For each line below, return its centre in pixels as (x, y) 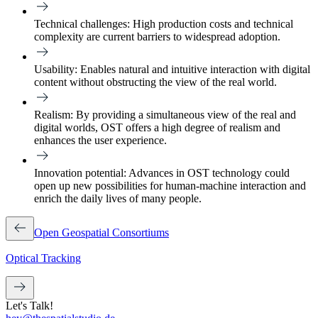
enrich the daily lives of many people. (118, 198)
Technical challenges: (82, 23)
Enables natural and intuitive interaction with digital (194, 69)
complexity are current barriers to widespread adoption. (157, 36)
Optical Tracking (43, 258)
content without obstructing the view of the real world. (155, 82)
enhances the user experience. (100, 140)
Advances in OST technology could (208, 172)
